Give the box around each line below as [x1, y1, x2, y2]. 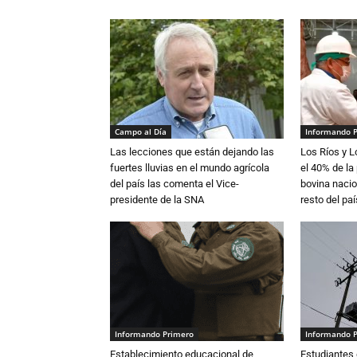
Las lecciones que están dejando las [110, 146, 274, 158]
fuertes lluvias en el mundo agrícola [110, 162, 269, 174]
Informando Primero [115, 328, 194, 339]
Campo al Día [115, 126, 167, 137]
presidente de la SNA [110, 194, 204, 206]
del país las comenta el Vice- [110, 178, 239, 190]
